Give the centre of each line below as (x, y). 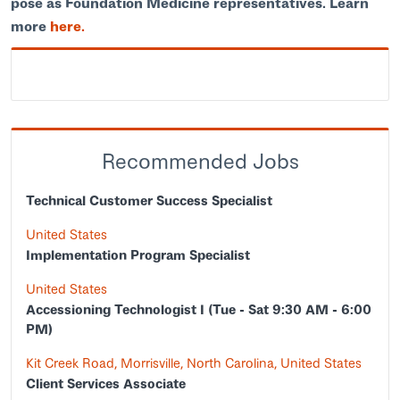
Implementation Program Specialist (138, 255)
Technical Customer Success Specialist (149, 200)
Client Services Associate (106, 383)
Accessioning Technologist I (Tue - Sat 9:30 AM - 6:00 (199, 309)
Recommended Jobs (200, 161)
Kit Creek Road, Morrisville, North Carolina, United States (194, 363)
